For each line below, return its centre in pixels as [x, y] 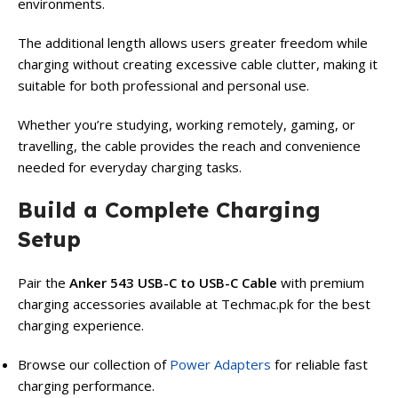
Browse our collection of [94, 365]
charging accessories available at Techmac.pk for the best [194, 304]
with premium [321, 283]
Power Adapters [220, 365]
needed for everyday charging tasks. [130, 167]
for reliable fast [319, 365]
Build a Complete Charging [169, 210]
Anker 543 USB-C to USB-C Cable [173, 283]
